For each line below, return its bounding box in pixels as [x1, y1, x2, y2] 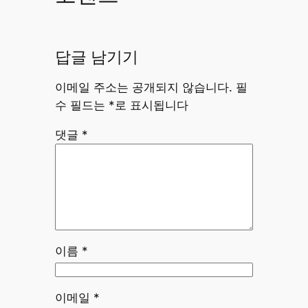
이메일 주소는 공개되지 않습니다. [54, 80, 232, 95]
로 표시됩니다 [114, 98, 188, 113]
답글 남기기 [54, 47, 138, 69]
